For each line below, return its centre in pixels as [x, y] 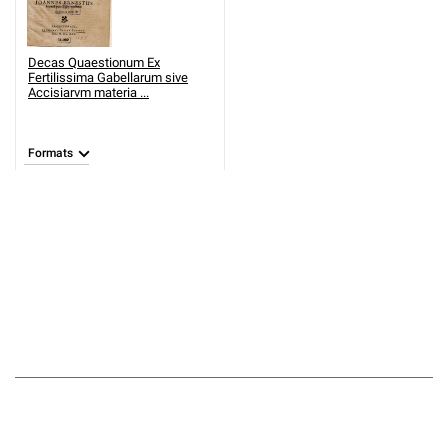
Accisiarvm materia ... [88, 92]
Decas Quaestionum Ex [94, 62]
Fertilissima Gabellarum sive [108, 77]
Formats [50, 153]
